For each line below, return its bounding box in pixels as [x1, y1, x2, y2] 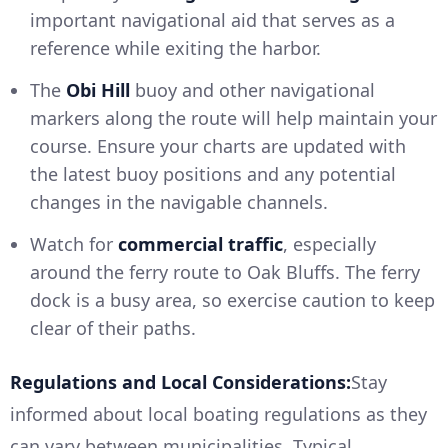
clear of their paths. [30, 316, 196, 341]
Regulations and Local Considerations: [10, 370, 351, 395]
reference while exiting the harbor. [30, 36, 321, 61]
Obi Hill [66, 78, 130, 103]
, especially [283, 232, 376, 257]
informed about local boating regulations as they [10, 402, 427, 427]
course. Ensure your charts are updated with [30, 134, 406, 159]
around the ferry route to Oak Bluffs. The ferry [30, 260, 420, 285]
